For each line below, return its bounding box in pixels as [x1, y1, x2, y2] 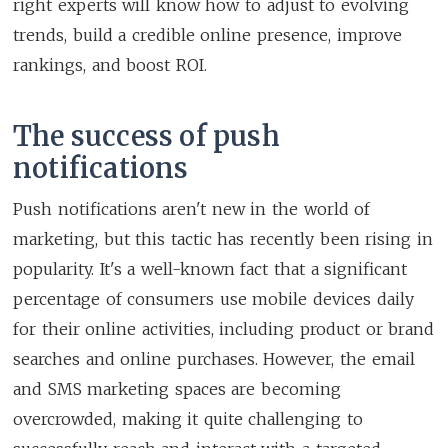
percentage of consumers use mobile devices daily [13, 288, 414, 309]
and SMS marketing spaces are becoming [13, 378, 341, 399]
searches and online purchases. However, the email [13, 348, 415, 369]
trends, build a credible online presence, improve [13, 24, 402, 45]
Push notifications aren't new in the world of [13, 198, 371, 219]
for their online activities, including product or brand [13, 318, 435, 339]
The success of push [13, 118, 280, 153]
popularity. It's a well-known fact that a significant [13, 258, 408, 279]
